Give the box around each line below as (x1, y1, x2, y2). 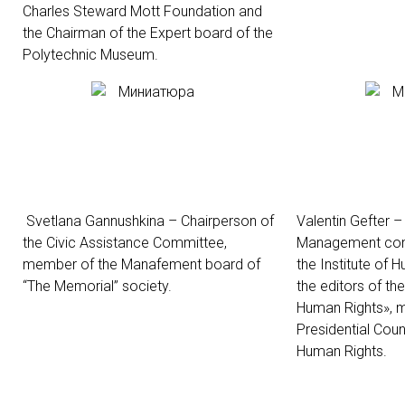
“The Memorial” (23, 278, 118, 295)
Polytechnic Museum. (23, 46, 158, 63)
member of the (23, 256, 121, 273)
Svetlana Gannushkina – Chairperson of (26, 212, 274, 230)
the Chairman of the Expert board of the (23, 24, 273, 42)
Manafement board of (121, 256, 260, 273)
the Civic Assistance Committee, (23, 234, 227, 251)
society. (118, 278, 172, 295)
